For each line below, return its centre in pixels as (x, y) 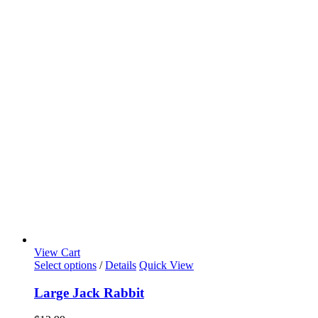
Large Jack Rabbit (89, 292)
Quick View (166, 265)
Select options (65, 265)
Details (121, 265)
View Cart (57, 252)
